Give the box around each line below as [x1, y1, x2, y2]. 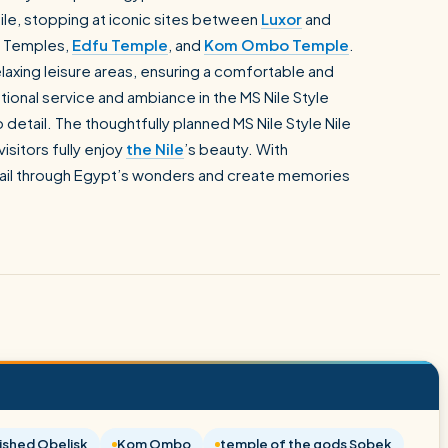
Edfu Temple [72, 35, 168, 54]
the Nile [126, 139, 184, 158]
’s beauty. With [184, 139, 288, 158]
